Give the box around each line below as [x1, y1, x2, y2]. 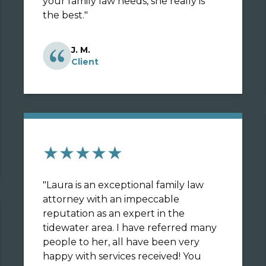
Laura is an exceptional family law [46, 179, 204, 191]
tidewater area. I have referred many [43, 222, 116, 233]
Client [71, 56, 99, 67]
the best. [43, 9, 84, 21]
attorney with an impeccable [43, 194, 179, 205]
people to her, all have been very [43, 236, 199, 248]
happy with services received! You [43, 251, 183, 262]
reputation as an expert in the [43, 208, 185, 219]
